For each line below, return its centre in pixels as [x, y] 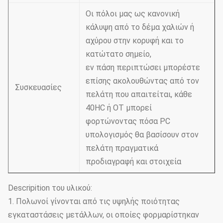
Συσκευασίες [38, 87]
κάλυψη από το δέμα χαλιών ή [140, 27]
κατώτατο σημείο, [118, 54]
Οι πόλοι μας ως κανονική [133, 14]
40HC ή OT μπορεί [119, 108]
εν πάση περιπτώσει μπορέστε [143, 67]
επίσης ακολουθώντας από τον [142, 81]
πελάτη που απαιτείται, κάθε [139, 94]
